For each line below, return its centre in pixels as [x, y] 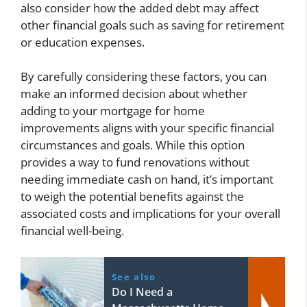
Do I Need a [142, 292]
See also [134, 277]
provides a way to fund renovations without [135, 162]
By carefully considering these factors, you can [144, 77]
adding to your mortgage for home [113, 111]
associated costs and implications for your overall [150, 214]
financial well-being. [72, 231]
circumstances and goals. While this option [133, 145]
